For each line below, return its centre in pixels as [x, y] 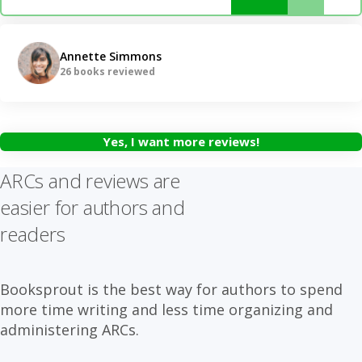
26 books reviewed [107, 72]
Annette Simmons [111, 57]
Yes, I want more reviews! [181, 142]
